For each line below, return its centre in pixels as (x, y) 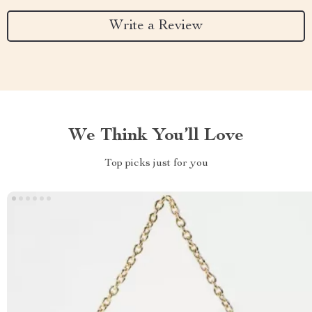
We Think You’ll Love (156, 136)
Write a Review (156, 26)
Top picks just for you (156, 164)
